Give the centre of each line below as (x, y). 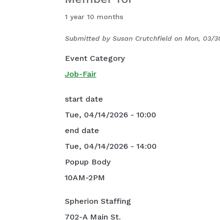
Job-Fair (81, 74)
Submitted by (89, 38)
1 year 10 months (94, 17)
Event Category (95, 58)
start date (84, 99)
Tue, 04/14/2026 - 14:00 (111, 146)
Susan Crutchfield (142, 38)
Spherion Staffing (98, 201)
